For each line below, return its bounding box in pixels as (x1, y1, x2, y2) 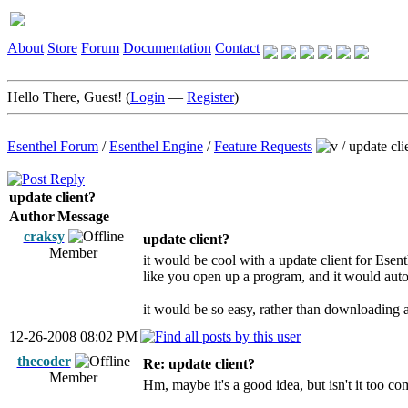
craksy (23, 229, 65, 244)
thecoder (16, 353, 71, 369)
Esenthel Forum (7, 138, 98, 154)
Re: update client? (143, 356, 255, 372)
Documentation (123, 40, 211, 56)
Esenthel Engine (109, 138, 203, 154)
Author (9, 209, 55, 224)
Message (57, 209, 109, 224)
